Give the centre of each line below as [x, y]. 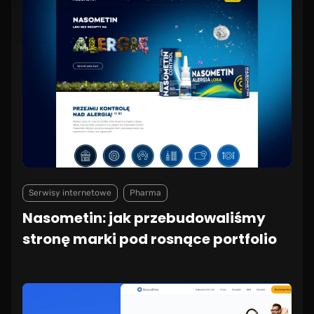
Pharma [145, 193]
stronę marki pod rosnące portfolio [150, 239]
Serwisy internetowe [70, 193]
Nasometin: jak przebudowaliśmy [144, 218]
